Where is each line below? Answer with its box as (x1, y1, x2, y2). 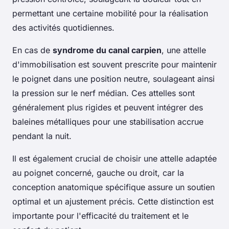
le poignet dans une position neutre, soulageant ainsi (12, 73, 215, 84)
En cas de (12, 44, 53, 55)
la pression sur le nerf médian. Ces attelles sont (12, 87, 195, 98)
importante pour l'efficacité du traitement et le (12, 210, 189, 221)
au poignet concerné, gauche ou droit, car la (12, 167, 184, 178)
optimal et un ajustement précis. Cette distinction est (12, 196, 214, 207)
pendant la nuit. (12, 130, 72, 141)
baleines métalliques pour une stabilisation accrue (12, 116, 203, 127)
